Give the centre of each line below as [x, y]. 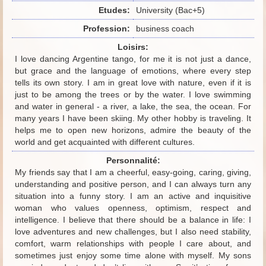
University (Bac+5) [170, 10]
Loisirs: [133, 47]
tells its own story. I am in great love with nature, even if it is [133, 83]
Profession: [107, 28]
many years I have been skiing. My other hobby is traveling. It [133, 118]
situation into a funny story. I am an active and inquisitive [133, 196]
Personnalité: [133, 160]
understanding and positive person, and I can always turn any [133, 184]
